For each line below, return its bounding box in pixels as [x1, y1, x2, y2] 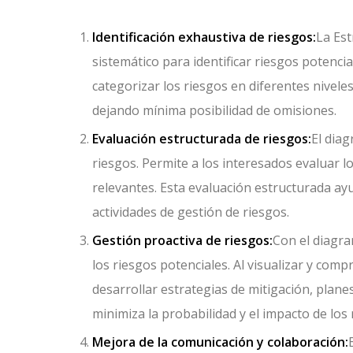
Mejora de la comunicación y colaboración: [92, 333, 348, 351]
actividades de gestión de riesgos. [92, 203, 289, 221]
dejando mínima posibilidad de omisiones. [92, 102, 336, 120]
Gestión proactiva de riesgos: [92, 232, 273, 250]
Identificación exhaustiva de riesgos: [92, 28, 316, 46]
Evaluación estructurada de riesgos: [92, 130, 311, 148]
